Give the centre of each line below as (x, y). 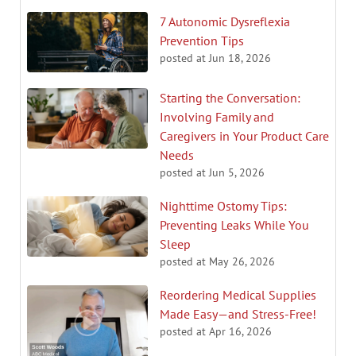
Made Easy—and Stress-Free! (238, 313)
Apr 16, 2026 (240, 331)
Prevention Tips (202, 40)
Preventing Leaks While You (234, 224)
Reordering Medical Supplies (238, 294)
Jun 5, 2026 (237, 172)
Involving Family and (217, 116)
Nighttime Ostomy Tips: (223, 205)
